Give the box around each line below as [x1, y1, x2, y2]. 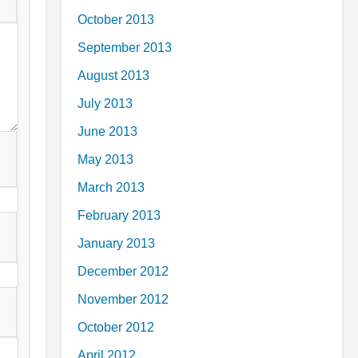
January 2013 [78, 237, 155, 250]
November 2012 [78, 292, 169, 306]
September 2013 [78, 41, 172, 54]
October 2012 [78, 320, 154, 334]
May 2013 [78, 153, 133, 166]
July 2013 [78, 97, 133, 110]
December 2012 [78, 265, 169, 278]
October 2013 [78, 13, 154, 26]
